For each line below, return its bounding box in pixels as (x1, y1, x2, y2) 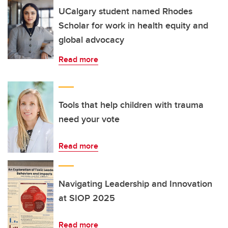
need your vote (59, 112, 120, 126)
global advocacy (59, 33, 124, 46)
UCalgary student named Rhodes (59, 5, 192, 18)
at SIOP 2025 (59, 191, 115, 205)
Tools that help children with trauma (59, 98, 204, 111)
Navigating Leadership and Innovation (59, 177, 212, 190)
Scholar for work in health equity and (59, 19, 208, 32)
